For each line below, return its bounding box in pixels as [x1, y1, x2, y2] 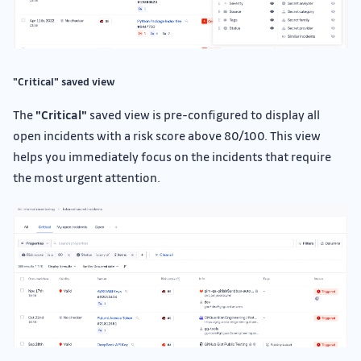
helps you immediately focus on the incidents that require [13, 147, 331, 164]
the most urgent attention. [13, 168, 160, 185]
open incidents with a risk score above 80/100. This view [13, 127, 321, 143]
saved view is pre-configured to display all [87, 106, 320, 122]
